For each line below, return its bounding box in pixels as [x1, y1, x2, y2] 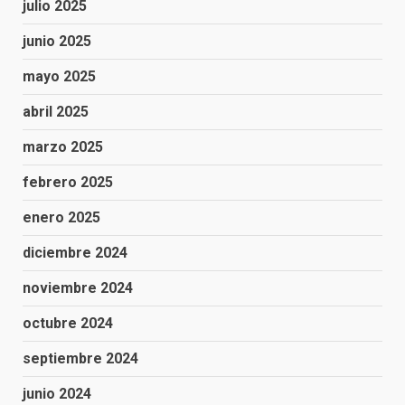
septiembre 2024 [23, 350, 138, 367]
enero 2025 [23, 209, 100, 226]
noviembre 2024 [23, 279, 133, 297]
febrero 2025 [23, 174, 113, 191]
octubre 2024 [23, 315, 113, 332]
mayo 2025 [23, 68, 96, 85]
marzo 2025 [23, 138, 103, 155]
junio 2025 [23, 33, 91, 50]
